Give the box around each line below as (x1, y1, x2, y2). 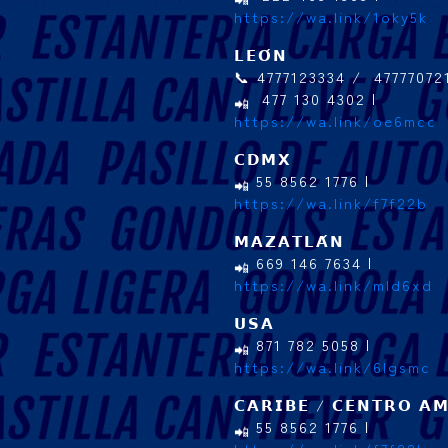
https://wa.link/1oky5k (234, 6, 428, 27)
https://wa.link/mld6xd (234, 274, 433, 295)
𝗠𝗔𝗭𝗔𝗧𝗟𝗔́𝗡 (234, 230, 345, 251)
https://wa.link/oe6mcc (234, 110, 437, 131)
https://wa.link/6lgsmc (234, 356, 431, 377)
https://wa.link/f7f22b (234, 192, 428, 213)
